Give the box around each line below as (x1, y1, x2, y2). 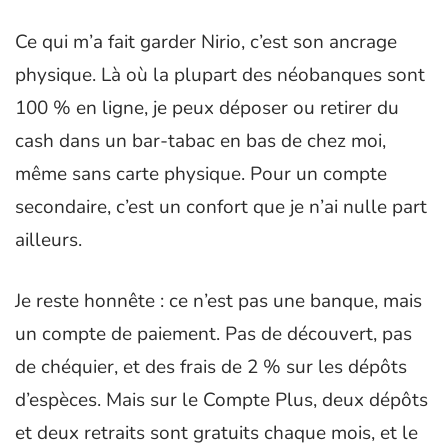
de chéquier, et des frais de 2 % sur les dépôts (15, 354, 407, 381)
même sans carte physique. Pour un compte (15, 160, 387, 187)
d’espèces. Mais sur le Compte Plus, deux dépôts (15, 387, 428, 414)
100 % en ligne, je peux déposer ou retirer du (15, 94, 399, 121)
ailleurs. (15, 226, 82, 253)
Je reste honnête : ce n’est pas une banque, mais (15, 288, 422, 315)
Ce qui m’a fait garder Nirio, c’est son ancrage (15, 28, 397, 55)
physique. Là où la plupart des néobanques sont (15, 61, 425, 88)
